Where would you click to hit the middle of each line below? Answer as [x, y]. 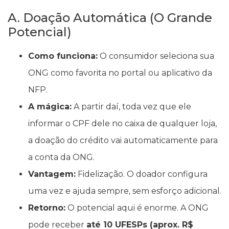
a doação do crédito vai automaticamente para [123, 141]
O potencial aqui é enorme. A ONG [137, 208]
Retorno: [47, 208]
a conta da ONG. [61, 157]
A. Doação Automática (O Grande [110, 18]
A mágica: [50, 107]
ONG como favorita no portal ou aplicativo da [120, 73]
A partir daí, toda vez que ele [131, 107]
